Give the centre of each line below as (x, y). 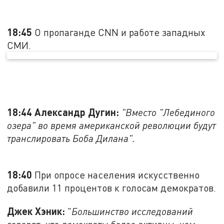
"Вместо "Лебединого (168, 112)
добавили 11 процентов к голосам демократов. (112, 188)
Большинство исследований (132, 211)
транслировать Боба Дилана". (71, 138)
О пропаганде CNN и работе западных (120, 32)
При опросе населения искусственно (117, 175)
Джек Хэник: (36, 211)
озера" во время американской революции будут (112, 125)
